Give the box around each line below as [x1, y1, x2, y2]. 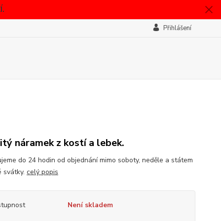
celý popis [26, 167, 58, 177]
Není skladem [67, 200, 113, 210]
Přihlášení [163, 24, 191, 33]
